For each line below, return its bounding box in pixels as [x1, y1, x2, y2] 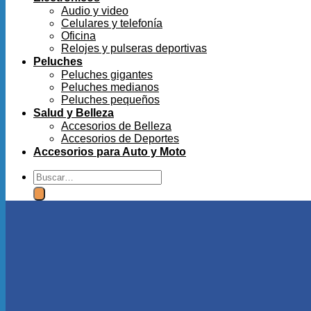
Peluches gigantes [61, 69, 153, 81]
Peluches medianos [61, 81, 159, 93]
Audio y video [61, 5, 128, 17]
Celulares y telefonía [61, 17, 162, 29]
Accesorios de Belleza [61, 120, 171, 132]
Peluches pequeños [61, 94, 160, 106]
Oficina [61, 30, 96, 42]
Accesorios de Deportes [61, 133, 179, 144]
